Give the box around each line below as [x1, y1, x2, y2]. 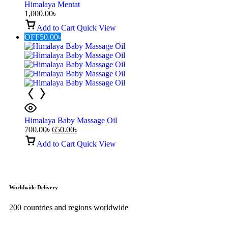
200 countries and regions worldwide [9, 203, 128, 212]
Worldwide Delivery [9, 184, 58, 190]
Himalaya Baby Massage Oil [24, 116, 117, 125]
